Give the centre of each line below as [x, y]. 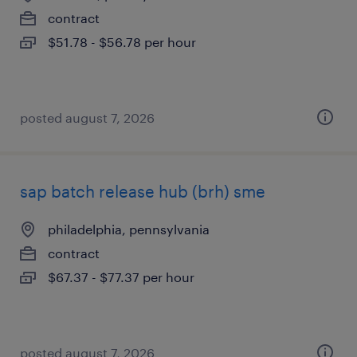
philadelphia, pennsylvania [129, 229]
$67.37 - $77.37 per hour [121, 277]
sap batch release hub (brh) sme [143, 191]
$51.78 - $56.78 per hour [122, 42]
